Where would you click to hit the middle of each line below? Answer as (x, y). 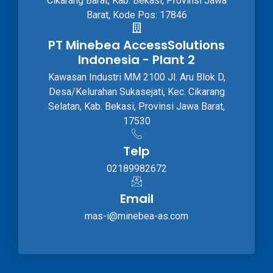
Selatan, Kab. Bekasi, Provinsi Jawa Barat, (136, 106)
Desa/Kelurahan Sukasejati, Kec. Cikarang (136, 91)
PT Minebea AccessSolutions (136, 45)
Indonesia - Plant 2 (136, 59)
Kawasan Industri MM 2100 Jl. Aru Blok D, (136, 77)
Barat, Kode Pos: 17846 (136, 15)
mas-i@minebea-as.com (136, 216)
